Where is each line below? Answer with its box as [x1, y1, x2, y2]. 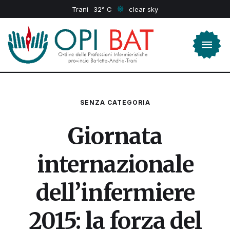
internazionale [36, 150, 194, 179]
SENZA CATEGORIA [80, 98, 150, 106]
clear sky [129, 5, 158, 13]
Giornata [68, 122, 162, 150]
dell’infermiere [35, 178, 195, 207]
